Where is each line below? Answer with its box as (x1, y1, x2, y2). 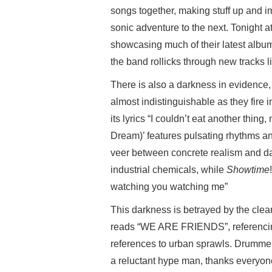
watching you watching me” (110, 182, 228, 192)
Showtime (226, 165, 270, 175)
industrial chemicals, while (110, 165, 226, 175)
